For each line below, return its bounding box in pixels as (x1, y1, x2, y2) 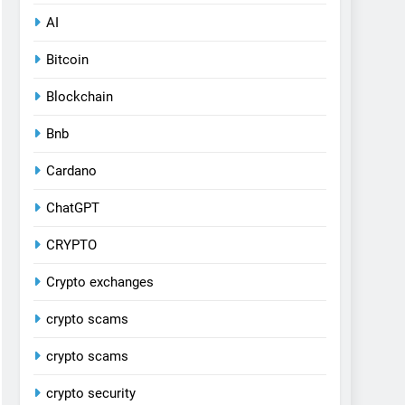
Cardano (46, 163, 97, 180)
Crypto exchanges (46, 274, 154, 291)
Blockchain (46, 89, 113, 106)
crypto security (46, 385, 136, 402)
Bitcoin (46, 52, 89, 69)
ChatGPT (46, 200, 99, 217)
